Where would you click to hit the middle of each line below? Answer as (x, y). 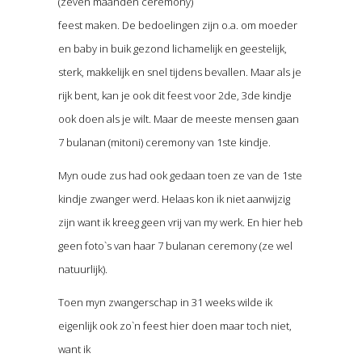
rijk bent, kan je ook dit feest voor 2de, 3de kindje (175, 95)
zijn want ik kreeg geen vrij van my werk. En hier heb (180, 222)
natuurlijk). (82, 269)
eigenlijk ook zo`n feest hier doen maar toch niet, (175, 325)
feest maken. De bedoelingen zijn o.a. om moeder (177, 25)
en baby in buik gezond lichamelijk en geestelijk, (172, 48)
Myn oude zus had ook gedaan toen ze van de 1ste (180, 175)
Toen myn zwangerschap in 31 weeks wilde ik (165, 302)
